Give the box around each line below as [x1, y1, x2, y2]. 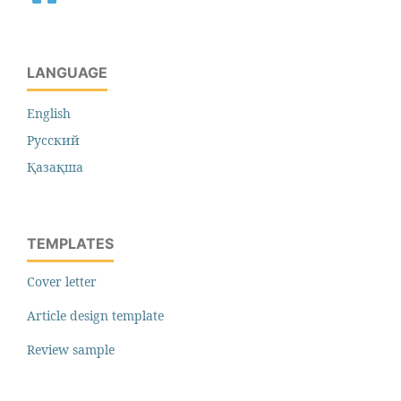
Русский [27, 132, 80, 149]
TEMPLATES [27, 235, 114, 253]
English [27, 105, 71, 123]
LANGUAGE [27, 64, 107, 82]
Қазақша [27, 158, 83, 176]
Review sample [27, 341, 115, 358]
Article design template [27, 307, 164, 324]
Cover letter [27, 273, 97, 290]
